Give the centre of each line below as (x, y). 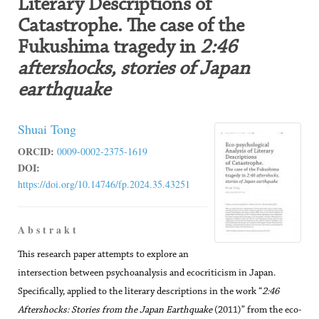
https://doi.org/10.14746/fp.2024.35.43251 (104, 184)
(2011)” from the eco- (257, 310)
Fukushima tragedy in (109, 48)
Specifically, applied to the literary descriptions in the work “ (140, 292)
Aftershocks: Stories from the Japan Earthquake (115, 310)
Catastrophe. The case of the (131, 26)
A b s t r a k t (47, 230)
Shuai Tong (47, 129)
